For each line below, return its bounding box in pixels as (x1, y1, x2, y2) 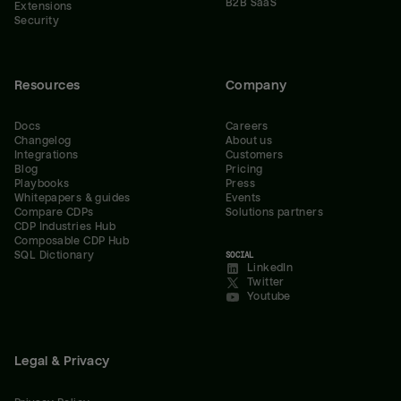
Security (14, 14, 60, 27)
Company (226, 77, 287, 92)
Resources (14, 77, 81, 92)
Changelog (14, 135, 72, 148)
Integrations (14, 149, 79, 162)
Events (226, 192, 261, 205)
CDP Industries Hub (14, 221, 115, 234)
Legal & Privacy (14, 354, 110, 369)
